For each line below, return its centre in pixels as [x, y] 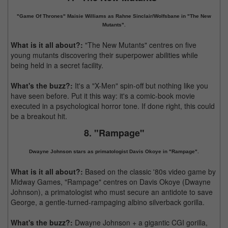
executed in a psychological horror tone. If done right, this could [113, 106]
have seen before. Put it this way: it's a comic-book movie [103, 96]
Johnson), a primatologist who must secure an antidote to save [112, 192]
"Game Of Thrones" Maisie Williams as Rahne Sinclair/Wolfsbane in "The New [114, 16]
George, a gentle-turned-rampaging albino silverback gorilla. [108, 202]
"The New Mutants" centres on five [140, 45]
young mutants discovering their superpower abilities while [104, 55]
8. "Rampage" [114, 133]
